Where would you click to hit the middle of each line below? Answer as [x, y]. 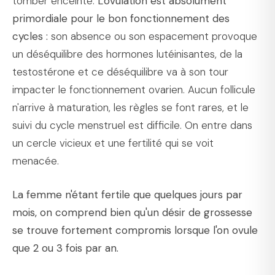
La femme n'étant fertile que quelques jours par [127, 194]
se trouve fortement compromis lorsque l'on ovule [135, 230]
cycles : [30, 37]
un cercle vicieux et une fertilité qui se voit [113, 143]
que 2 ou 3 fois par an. [65, 248]
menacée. [36, 161]
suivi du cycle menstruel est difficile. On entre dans [132, 126]
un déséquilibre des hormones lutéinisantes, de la [127, 54]
